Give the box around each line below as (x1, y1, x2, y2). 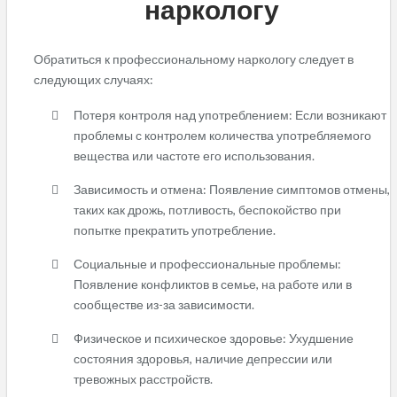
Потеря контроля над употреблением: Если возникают (74, 106, 386, 122)
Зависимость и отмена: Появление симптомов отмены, (74, 181, 390, 197)
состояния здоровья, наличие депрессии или (74, 350, 332, 366)
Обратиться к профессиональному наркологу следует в (34, 51, 354, 66)
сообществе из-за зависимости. (74, 296, 254, 312)
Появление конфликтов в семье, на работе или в (74, 276, 352, 292)
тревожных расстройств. (74, 370, 213, 386)
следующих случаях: (34, 71, 153, 87)
